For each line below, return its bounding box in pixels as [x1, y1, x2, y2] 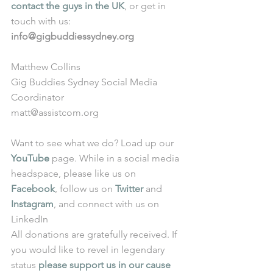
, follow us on [55, 183, 115, 195]
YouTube [11, 152, 49, 165]
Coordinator [11, 91, 64, 104]
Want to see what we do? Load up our [11, 137, 176, 149]
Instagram [11, 198, 54, 210]
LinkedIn [11, 213, 48, 225]
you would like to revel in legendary [11, 244, 167, 256]
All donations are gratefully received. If [11, 229, 180, 241]
